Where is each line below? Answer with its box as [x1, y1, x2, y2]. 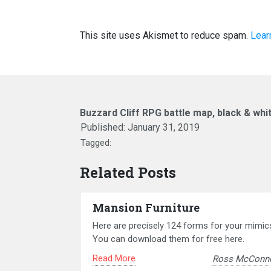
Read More [93, 253, 135, 264]
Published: [80, 122, 128, 134]
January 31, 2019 [128, 122, 200, 134]
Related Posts [80, 163, 176, 183]
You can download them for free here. [93, 233, 244, 245]
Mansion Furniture [93, 200, 200, 215]
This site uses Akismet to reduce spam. [80, 30, 250, 42]
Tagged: [80, 137, 111, 149]
